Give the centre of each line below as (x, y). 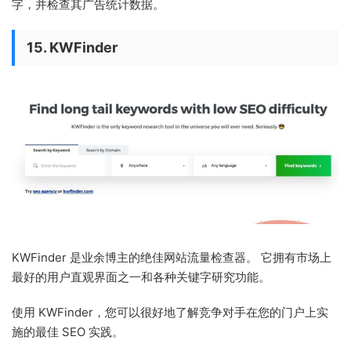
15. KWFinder (72, 47)
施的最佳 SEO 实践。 (68, 332)
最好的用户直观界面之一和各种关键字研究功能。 (141, 277)
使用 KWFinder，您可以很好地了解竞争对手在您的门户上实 (170, 313)
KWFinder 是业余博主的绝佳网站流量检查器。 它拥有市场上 (172, 258)
